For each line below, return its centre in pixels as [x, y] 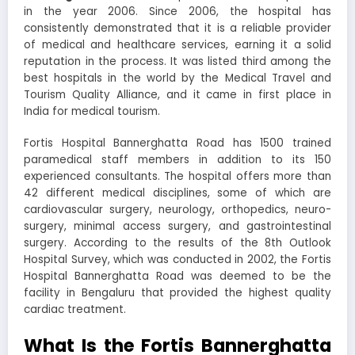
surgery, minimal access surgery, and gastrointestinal [177, 226]
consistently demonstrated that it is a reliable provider [177, 28]
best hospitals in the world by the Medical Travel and [177, 78]
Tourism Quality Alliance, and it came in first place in [177, 94]
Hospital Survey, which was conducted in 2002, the [163, 259]
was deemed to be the [258, 276]
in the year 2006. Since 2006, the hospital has [177, 11]
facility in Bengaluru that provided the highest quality [177, 292]
